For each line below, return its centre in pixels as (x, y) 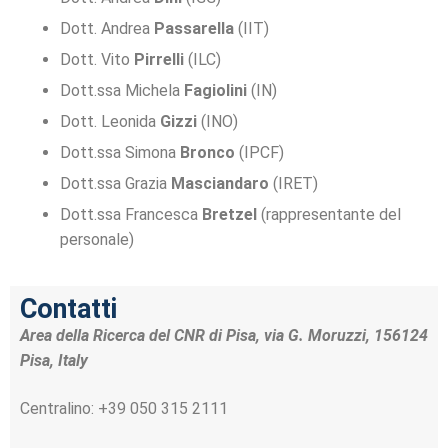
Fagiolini (215, 91)
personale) (97, 240)
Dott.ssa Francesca (131, 215)
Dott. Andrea (107, 29)
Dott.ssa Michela (122, 91)
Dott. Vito (97, 60)
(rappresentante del (331, 215)
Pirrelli (159, 60)
